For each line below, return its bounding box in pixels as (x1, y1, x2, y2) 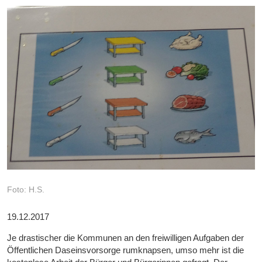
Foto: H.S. (7, 185, 45, 195)
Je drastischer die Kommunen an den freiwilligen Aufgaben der (7, 233, 244, 243)
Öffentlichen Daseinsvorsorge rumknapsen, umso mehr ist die (7, 245, 244, 256)
